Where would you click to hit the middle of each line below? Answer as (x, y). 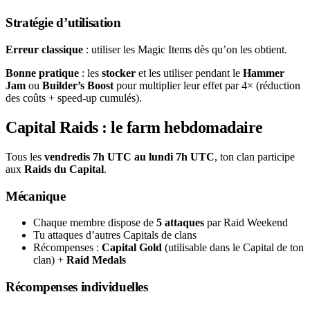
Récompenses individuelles (77, 287)
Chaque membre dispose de (95, 223)
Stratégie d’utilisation (63, 23)
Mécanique (36, 196)
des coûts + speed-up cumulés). (74, 98)
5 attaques (180, 223)
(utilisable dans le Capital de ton (233, 248)
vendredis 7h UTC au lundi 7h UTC (129, 156)
